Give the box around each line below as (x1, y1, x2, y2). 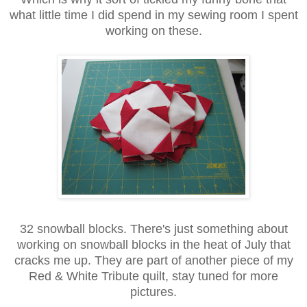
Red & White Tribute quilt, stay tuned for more (29, 269, 278, 284)
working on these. (105, 24, 202, 38)
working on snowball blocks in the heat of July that (16, 238, 291, 252)
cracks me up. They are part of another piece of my (14, 254, 293, 268)
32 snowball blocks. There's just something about (19, 222, 288, 236)
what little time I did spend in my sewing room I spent (9, 8, 298, 23)
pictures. (130, 285, 177, 299)
